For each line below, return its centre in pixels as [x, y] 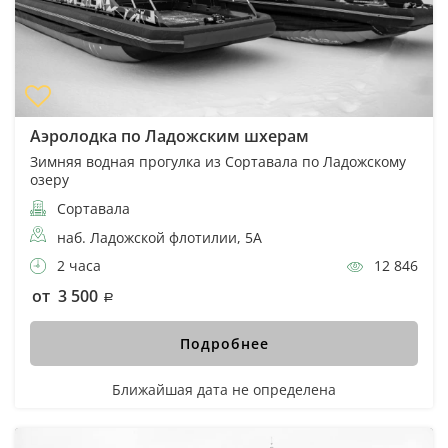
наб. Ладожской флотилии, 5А [159, 238]
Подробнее [224, 344]
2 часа [77, 266]
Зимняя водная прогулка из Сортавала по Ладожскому [218, 162]
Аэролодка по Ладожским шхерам [169, 136]
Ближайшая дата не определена [224, 390]
